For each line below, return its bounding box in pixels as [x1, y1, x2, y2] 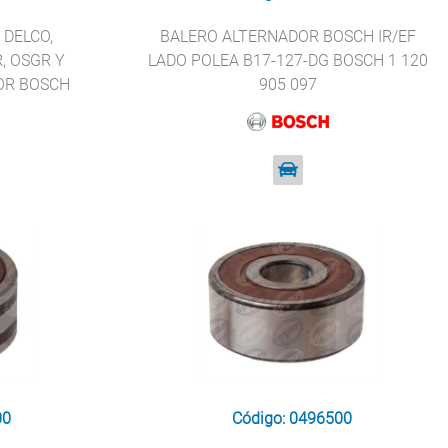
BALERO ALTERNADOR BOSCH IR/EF [160, 27, 417, 46]
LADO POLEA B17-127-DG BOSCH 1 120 [148, 51, 429, 70]
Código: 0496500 [232, 409, 353, 428]
